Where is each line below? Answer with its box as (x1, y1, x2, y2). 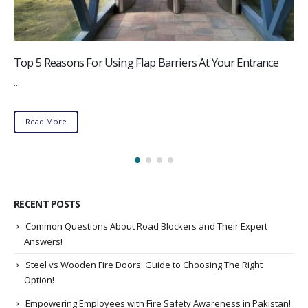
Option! (24, 274, 54, 287)
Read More (25, 116, 67, 127)
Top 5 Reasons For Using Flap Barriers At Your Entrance (14, 54, 279, 70)
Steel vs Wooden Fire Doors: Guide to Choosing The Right (25, 258, 263, 272)
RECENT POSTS (14, 197, 80, 211)
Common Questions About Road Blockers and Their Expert (25, 220, 267, 233)
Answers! (24, 235, 63, 248)
